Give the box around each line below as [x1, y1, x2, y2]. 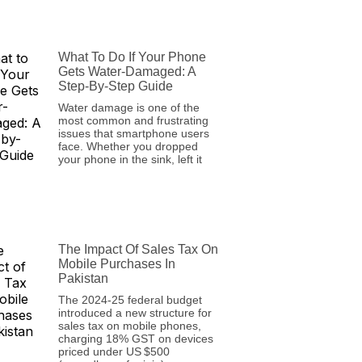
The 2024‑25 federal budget [57, 293, 202, 306]
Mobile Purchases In [57, 256, 175, 271]
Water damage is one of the [57, 101, 200, 115]
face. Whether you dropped [57, 140, 198, 154]
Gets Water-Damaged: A [57, 65, 196, 79]
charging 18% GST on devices [57, 331, 213, 345]
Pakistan [57, 271, 108, 285]
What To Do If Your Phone [57, 50, 206, 65]
